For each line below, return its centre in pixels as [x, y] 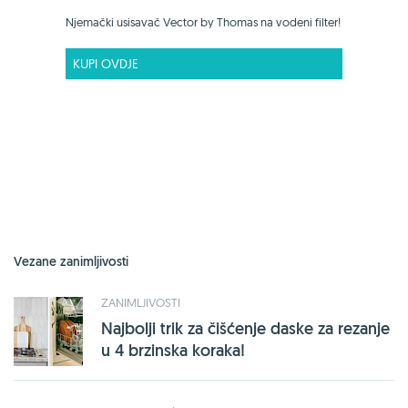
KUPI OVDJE [106, 63]
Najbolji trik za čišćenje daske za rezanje [245, 328]
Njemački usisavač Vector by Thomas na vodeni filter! [203, 21]
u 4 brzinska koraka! [173, 350]
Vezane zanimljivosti [71, 261]
